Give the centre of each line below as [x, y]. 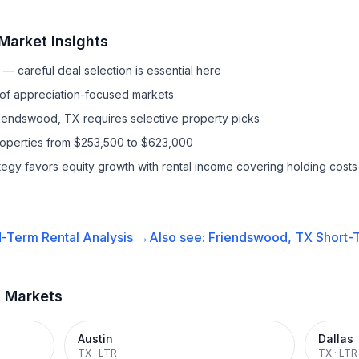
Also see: [178, 237]
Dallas [336, 339]
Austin [95, 339]
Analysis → [114, 237]
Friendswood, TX [260, 237]
